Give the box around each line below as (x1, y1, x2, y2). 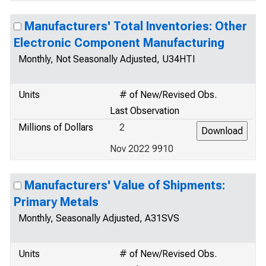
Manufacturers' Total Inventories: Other (24, 19, 247, 33)
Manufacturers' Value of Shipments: (24, 178, 225, 192)
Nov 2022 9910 (110, 143, 173, 154)
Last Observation (110, 105, 179, 116)
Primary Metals (14, 195, 99, 209)
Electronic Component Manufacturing (14, 36, 224, 50)
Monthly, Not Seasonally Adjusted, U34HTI (18, 53, 195, 65)
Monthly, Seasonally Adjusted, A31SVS (18, 213, 179, 224)
